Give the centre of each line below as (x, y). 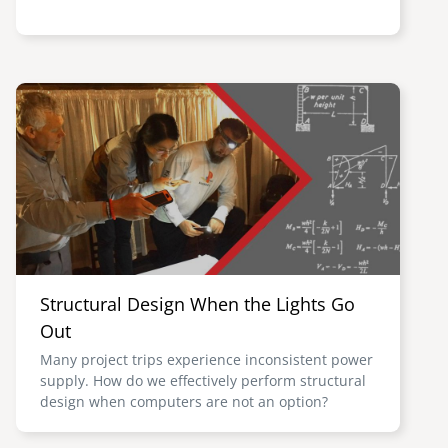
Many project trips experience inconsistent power (206, 359)
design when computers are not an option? (184, 401)
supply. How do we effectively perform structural (203, 380)
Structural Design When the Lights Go (197, 304)
